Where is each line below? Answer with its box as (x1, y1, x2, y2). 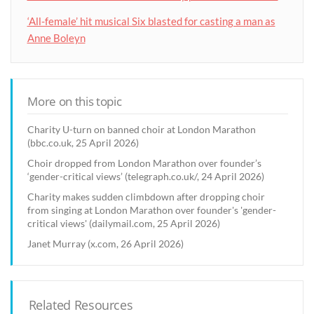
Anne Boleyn (27, 32, 86, 45)
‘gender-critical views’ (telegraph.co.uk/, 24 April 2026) (27, 170, 265, 182)
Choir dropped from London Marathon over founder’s (27, 156, 262, 169)
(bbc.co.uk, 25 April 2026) (27, 136, 139, 149)
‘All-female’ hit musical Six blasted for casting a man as (27, 15, 275, 28)
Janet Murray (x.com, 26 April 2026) (27, 237, 184, 250)
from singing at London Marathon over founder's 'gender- (27, 203, 277, 216)
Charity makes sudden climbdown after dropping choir (27, 190, 266, 203)
